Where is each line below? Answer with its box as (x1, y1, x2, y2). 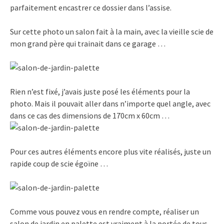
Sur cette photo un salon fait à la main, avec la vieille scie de (10, 26, 213, 37)
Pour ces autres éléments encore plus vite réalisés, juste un (10, 146, 211, 157)
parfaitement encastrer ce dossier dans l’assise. (10, 2, 171, 13)
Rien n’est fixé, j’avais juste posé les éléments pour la (10, 86, 190, 97)
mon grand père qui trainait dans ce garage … (10, 38, 165, 49)
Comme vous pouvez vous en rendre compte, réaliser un (10, 206, 199, 217)
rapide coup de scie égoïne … (10, 158, 108, 169)
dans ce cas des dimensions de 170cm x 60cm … (10, 110, 169, 121)
